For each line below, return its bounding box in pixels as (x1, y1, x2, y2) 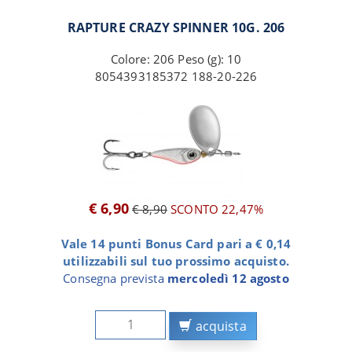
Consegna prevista (63, 269, 167, 286)
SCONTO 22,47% (167, 200, 264, 217)
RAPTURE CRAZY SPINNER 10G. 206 (67, 18, 285, 36)
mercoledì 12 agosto (167, 269, 289, 286)
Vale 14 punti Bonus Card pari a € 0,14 (60, 235, 291, 251)
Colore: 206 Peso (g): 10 (110, 50, 242, 67)
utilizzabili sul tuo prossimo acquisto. (63, 252, 289, 269)
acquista (192, 317, 247, 335)
